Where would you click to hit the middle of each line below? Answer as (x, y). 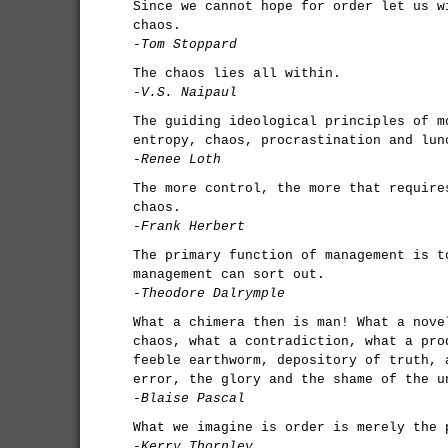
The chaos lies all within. (237, 73)
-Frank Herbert (189, 226)
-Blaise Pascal (189, 398)
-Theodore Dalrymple (209, 293)
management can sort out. (229, 274)
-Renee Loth (177, 159)
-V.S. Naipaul (185, 92)
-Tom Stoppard (185, 44)
